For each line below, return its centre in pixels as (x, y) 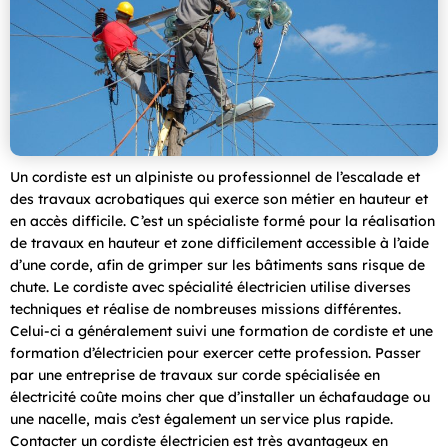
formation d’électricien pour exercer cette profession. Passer (215, 352)
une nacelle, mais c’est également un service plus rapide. (201, 418)
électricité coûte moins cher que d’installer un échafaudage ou (220, 396)
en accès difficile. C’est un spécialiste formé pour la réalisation (222, 220)
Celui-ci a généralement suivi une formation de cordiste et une (221, 330)
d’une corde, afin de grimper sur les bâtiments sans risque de (217, 264)
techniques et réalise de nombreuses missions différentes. (205, 308)
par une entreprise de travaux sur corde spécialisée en (195, 374)
